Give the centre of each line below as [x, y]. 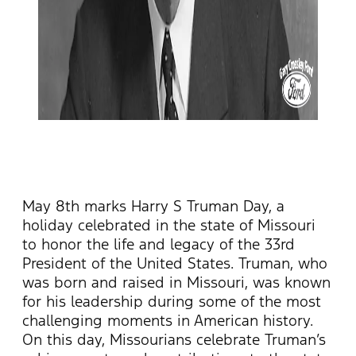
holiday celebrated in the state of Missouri [169, 224]
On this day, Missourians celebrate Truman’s [174, 339]
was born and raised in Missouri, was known [176, 282]
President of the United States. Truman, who [175, 263]
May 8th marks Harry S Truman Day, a [153, 205]
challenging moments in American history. [168, 320]
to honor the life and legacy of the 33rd [159, 244]
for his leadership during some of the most [172, 301]
